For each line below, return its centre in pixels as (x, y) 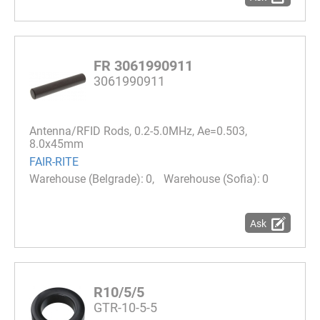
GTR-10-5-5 (125, 308)
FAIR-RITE (54, 161)
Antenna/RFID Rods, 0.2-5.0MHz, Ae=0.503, (138, 131)
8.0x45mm (56, 144)
